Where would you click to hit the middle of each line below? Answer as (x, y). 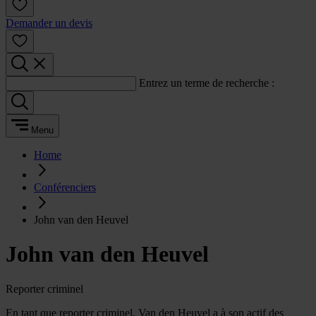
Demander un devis (49, 23)
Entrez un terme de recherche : (207, 83)
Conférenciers (65, 187)
